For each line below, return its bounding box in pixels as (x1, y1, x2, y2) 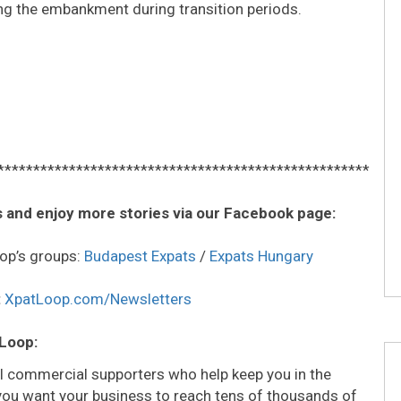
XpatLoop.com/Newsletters (4, 289, 192, 308)
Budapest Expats (84, 246, 196, 265)
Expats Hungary (209, 246, 313, 265)
